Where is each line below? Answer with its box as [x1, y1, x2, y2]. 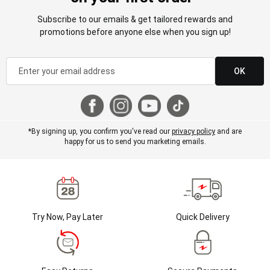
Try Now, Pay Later [32, 212, 103, 222]
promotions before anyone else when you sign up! [39, 27, 231, 37]
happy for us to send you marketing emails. [64, 137, 206, 146]
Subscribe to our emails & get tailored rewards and [37, 14, 233, 24]
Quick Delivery [175, 212, 230, 222]
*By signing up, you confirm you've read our [28, 127, 172, 136]
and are [215, 127, 242, 136]
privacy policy [172, 127, 215, 136]
